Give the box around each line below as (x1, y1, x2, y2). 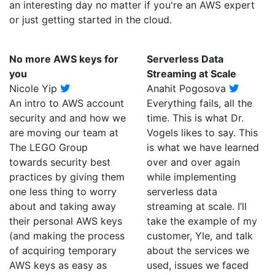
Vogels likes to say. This (147, 126, 258, 139)
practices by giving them (9, 171, 125, 183)
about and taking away (9, 200, 116, 212)
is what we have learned (147, 141, 259, 153)
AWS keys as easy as (9, 259, 107, 271)
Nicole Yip (9, 82, 60, 95)
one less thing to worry (9, 185, 117, 198)
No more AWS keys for (9, 53, 118, 65)
